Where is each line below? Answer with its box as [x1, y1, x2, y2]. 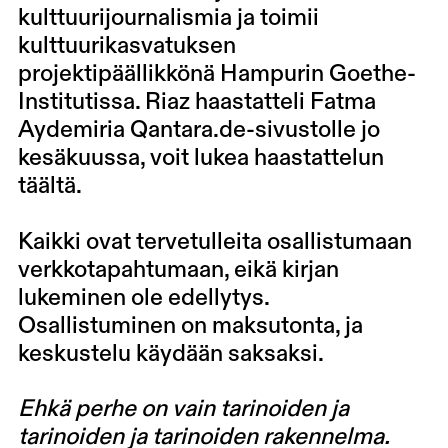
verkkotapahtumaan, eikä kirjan [17, 258, 339, 282]
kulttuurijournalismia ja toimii [17, 6, 319, 30]
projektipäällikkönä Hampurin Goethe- [17, 62, 416, 86]
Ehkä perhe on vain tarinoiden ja [17, 398, 349, 422]
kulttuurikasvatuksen [17, 34, 236, 58]
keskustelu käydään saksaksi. [17, 342, 324, 366]
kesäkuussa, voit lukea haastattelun [17, 146, 384, 170]
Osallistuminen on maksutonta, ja [17, 314, 363, 338]
